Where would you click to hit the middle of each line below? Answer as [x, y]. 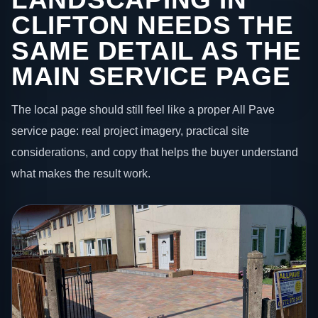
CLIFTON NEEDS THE [153, 25]
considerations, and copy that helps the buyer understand [155, 152]
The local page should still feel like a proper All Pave [143, 110]
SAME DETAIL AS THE [157, 50]
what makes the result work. [81, 174]
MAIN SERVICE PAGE [151, 76]
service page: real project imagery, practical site [130, 131]
